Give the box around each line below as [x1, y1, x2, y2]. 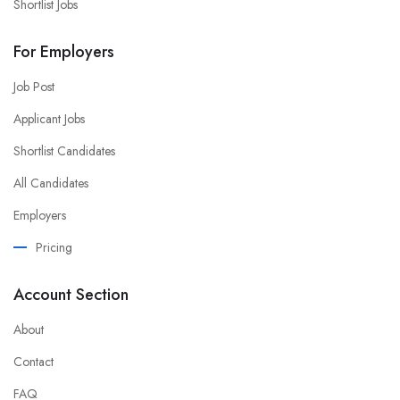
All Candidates [13, 173, 88, 192]
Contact [13, 352, 54, 371]
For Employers [13, 39, 114, 63]
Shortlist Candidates [13, 141, 115, 160]
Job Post [13, 77, 54, 96]
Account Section [13, 282, 129, 306]
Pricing [36, 237, 72, 256]
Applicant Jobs [13, 109, 85, 128]
